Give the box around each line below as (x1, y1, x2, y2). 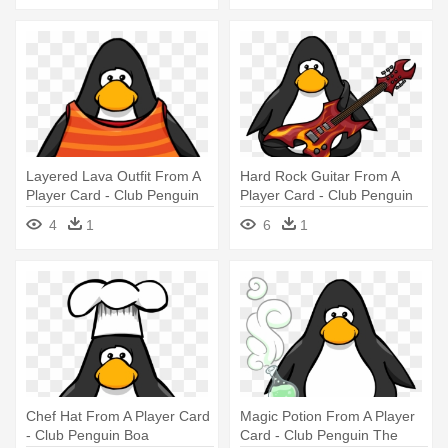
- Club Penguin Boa (26, 426, 149, 443)
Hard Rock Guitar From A (240, 167, 400, 184)
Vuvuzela (240, 205, 297, 222)
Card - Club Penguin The (240, 426, 398, 443)
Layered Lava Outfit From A (26, 167, 201, 184)
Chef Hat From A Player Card (26, 407, 210, 424)
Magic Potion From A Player (240, 407, 415, 424)
